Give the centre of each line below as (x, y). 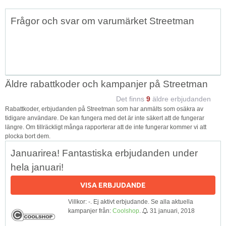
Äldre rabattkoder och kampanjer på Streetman (106, 84)
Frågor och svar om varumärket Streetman (102, 21)
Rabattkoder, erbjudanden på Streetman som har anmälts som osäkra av (104, 109)
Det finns (131, 99)
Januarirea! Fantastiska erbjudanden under (104, 153)
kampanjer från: (90, 211)
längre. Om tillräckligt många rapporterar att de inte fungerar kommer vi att (106, 127)
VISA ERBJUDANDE (113, 185)
